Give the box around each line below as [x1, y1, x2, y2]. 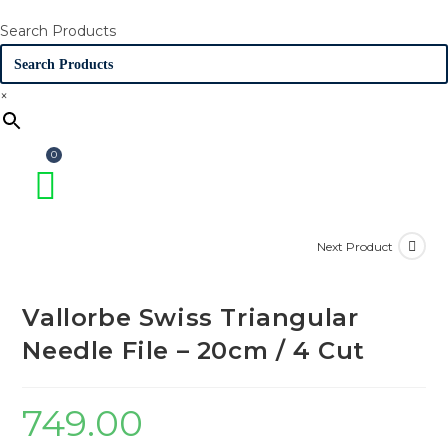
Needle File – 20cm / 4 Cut [22, 336, 366, 366]
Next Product [316, 238, 393, 254]
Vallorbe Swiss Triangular [22, 303, 359, 333]
